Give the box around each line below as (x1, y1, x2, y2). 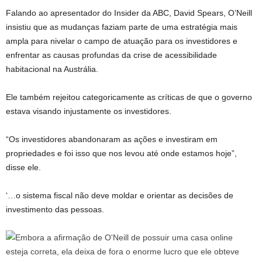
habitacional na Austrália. (6, 64, 98, 74)
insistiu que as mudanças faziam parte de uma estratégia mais (6, 22, 237, 32)
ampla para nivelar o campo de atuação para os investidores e (6, 36, 237, 46)
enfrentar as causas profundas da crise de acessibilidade (6, 50, 217, 60)
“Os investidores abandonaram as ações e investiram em (6, 135, 218, 144)
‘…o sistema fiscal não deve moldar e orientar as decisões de (6, 191, 233, 200)
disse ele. (6, 163, 41, 172)
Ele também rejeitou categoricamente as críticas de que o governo (6, 92, 252, 102)
